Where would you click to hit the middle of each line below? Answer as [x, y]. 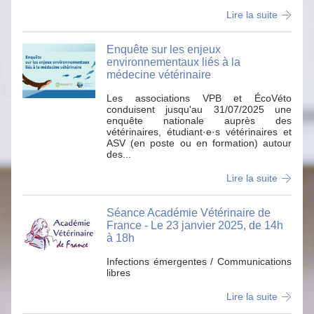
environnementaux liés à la [173, 62]
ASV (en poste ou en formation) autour [199, 143]
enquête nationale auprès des [199, 121]
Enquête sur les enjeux [164, 49]
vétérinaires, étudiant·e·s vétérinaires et [199, 132]
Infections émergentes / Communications [199, 261]
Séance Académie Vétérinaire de [189, 213]
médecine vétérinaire [159, 75]
